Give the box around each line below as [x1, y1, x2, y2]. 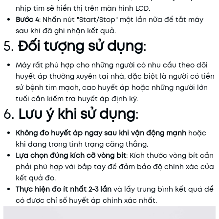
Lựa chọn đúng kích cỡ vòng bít [16, 150, 126, 160]
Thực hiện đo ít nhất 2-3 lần [16, 184, 111, 194]
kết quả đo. [16, 173, 56, 183]
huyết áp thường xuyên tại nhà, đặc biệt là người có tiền [16, 71, 215, 81]
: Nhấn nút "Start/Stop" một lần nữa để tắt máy [39, 14, 203, 24]
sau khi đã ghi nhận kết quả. [16, 25, 116, 36]
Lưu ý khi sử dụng [18, 104, 135, 124]
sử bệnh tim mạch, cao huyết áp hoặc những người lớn [16, 82, 208, 92]
